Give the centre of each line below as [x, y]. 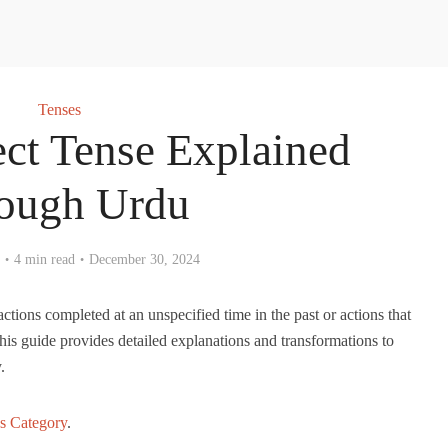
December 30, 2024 [144, 259]
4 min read [44, 259]
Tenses [59, 109]
